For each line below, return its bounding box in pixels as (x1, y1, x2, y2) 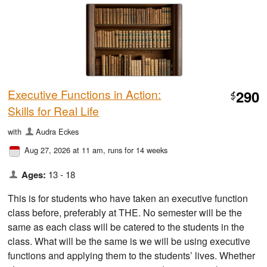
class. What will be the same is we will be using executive (8, 234, 251, 249)
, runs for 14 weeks (103, 144, 168, 156)
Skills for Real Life (8, 103, 100, 119)
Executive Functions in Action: (8, 86, 162, 103)
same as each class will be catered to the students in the (8, 220, 245, 234)
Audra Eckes (35, 126, 79, 138)
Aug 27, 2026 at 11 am (24, 144, 104, 156)
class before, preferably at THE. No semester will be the (8, 206, 243, 220)
